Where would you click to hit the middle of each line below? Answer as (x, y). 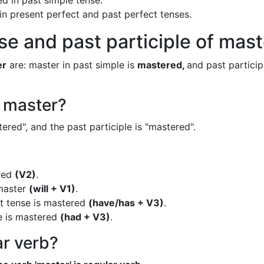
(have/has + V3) (126, 203)
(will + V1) (52, 189)
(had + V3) (85, 217)
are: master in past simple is (72, 65)
